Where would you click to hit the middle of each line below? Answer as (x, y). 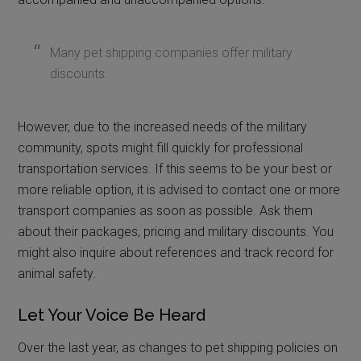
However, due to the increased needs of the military (163, 127)
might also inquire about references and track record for (176, 252)
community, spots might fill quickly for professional (161, 147)
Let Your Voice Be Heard (112, 315)
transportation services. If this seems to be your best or (175, 168)
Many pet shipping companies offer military (172, 52)
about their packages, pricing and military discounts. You (176, 231)
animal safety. (57, 273)
